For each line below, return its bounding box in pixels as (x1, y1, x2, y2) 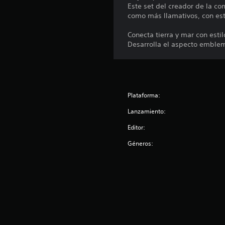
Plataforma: (128, 91, 161, 100)
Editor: (128, 123, 146, 132)
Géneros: (128, 139, 154, 148)
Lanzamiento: (128, 107, 166, 116)
